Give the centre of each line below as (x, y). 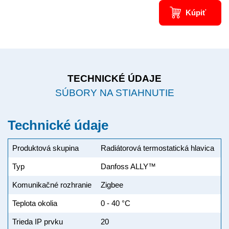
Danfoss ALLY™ (128, 167)
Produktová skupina (45, 148)
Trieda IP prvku (37, 222)
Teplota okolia (35, 203)
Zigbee (112, 185)
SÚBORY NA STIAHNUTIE (114, 93)
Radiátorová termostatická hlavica (157, 148)
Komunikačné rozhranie (52, 185)
